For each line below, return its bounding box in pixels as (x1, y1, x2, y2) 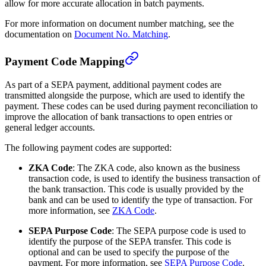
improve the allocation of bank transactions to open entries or (5, 111, 232, 122)
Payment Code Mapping (5, 55, 125, 68)
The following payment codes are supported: (5, 142, 172, 153)
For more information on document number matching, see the (5, 18, 234, 29)
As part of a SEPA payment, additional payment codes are (5, 79, 221, 90)
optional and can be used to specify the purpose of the (28, 246, 229, 257)
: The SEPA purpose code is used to (112, 225, 246, 236)
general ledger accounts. (5, 122, 95, 132)
